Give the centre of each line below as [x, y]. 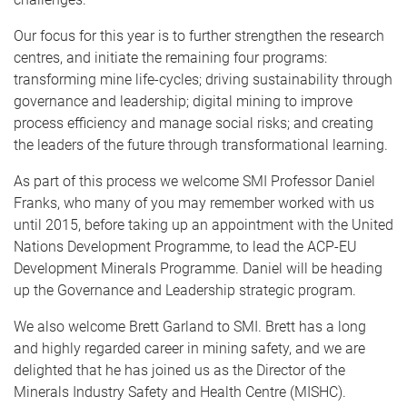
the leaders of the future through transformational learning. [201, 144]
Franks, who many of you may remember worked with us [194, 203]
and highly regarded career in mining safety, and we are [189, 348]
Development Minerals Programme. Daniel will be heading [198, 268]
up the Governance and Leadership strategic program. [185, 290]
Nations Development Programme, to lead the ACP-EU [185, 246]
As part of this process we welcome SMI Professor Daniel [194, 181]
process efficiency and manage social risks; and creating [194, 123]
